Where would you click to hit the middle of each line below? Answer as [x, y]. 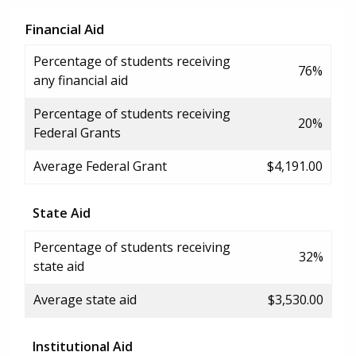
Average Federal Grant [100, 166]
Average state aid [85, 299]
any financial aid [81, 80]
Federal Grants [77, 132]
